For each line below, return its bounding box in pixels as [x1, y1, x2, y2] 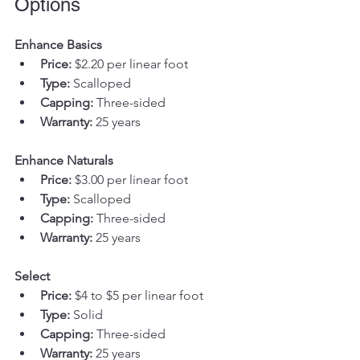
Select [14, 268, 50, 284]
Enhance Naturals [14, 152, 113, 168]
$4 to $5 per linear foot [72, 287, 203, 303]
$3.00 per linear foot [72, 171, 188, 187]
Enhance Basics [14, 36, 102, 52]
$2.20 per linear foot [72, 55, 188, 72]
